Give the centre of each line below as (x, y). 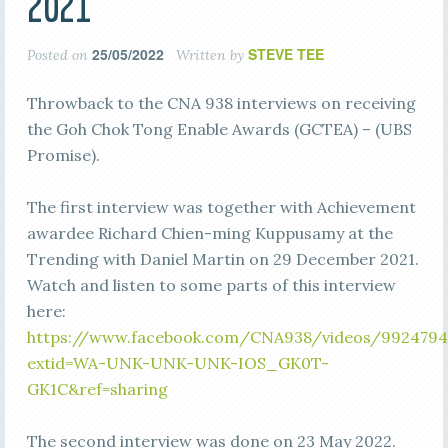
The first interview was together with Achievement (221, 207)
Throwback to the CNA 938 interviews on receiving (221, 103)
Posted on (59, 55)
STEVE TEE (285, 54)
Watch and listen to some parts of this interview (211, 285)
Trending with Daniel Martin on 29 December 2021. (222, 259)
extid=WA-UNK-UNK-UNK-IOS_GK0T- (177, 363)
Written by (209, 55)
